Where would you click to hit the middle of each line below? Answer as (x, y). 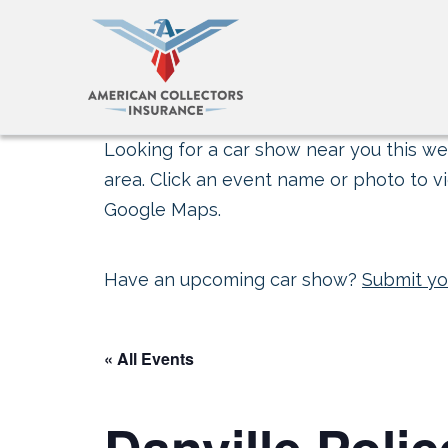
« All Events (149, 358)
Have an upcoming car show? (233, 279)
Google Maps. (162, 209)
